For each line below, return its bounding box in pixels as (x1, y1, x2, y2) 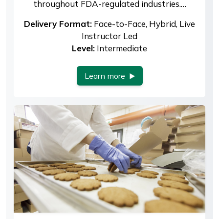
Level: (72, 43, 95, 53)
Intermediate (95, 43, 147, 53)
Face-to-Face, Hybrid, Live (92, 18, 195, 29)
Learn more (84, 70, 125, 81)
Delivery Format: (24, 18, 92, 29)
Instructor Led (82, 30, 137, 41)
